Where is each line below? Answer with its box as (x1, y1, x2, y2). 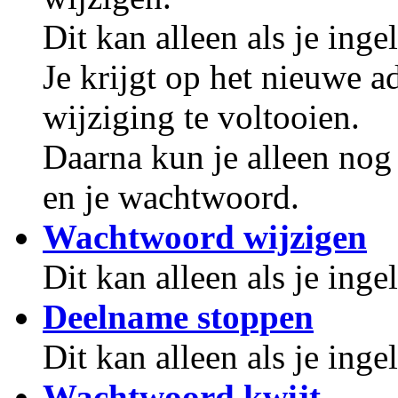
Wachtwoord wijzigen (43, 218, 367, 256)
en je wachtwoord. (43, 178, 299, 216)
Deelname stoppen (43, 298, 314, 336)
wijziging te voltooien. (43, 98, 360, 136)
